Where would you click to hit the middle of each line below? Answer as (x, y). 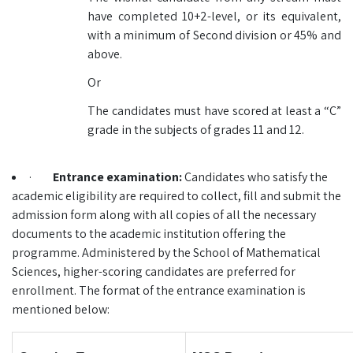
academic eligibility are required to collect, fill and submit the (176, 196)
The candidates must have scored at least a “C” (214, 111)
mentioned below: (61, 309)
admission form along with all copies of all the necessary (164, 215)
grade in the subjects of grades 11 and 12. (198, 130)
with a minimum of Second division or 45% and (214, 35)
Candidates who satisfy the (256, 177)
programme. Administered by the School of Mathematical (166, 253)
